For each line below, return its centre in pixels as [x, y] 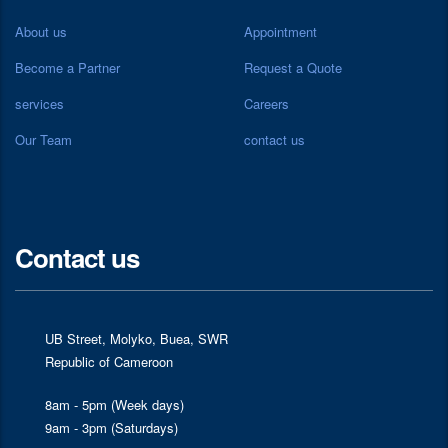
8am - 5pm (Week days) [114, 404]
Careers [266, 103]
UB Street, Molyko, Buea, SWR [136, 338]
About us [41, 31]
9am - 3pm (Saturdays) [111, 427]
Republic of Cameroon [109, 361]
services [39, 103]
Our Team [43, 139]
